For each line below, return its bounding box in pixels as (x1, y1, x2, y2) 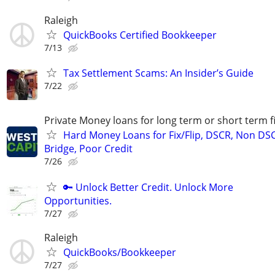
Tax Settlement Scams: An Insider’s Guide (63, 66, 254, 80)
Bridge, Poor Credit (44, 142, 133, 156)
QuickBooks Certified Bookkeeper (63, 28, 217, 42)
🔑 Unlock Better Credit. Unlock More (63, 180, 233, 194)
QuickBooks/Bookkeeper (63, 245, 176, 259)
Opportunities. (44, 193, 112, 207)
